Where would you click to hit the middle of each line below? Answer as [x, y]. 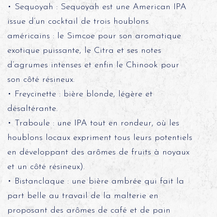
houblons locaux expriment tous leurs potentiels [100, 138]
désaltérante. [32, 109]
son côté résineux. [41, 80]
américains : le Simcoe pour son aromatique [94, 36]
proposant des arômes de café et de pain [89, 210]
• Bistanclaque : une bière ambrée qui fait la [95, 181]
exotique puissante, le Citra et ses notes [84, 51]
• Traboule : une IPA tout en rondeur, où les [93, 123]
